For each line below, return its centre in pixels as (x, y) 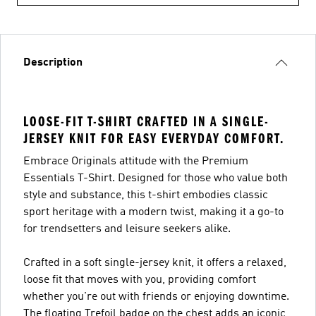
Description (53, 62)
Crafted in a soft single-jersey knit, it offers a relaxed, (155, 263)
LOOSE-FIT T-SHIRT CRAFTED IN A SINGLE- (146, 121)
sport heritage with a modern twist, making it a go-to (153, 212)
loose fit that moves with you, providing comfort (140, 280)
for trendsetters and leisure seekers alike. (127, 229)
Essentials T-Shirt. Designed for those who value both (156, 178)
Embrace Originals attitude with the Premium (136, 161)
